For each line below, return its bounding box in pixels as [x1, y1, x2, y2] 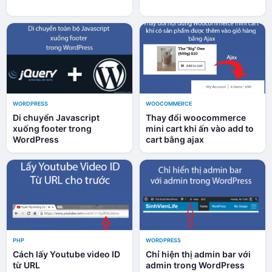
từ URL [13, 259, 40, 270]
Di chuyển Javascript [13, 112, 100, 123]
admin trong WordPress [146, 259, 245, 270]
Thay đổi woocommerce [146, 112, 246, 123]
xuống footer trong [13, 123, 92, 134]
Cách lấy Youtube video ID [13, 248, 120, 259]
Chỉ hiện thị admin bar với [146, 248, 251, 259]
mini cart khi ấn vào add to [146, 123, 254, 134]
